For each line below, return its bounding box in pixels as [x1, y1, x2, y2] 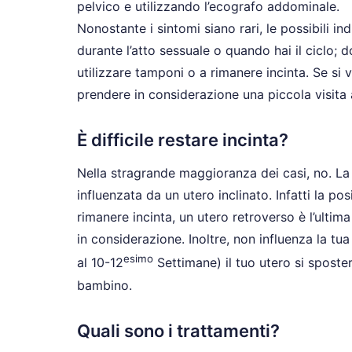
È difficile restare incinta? [77, 130, 288, 151]
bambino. [77, 277, 132, 293]
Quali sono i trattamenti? [77, 320, 280, 341]
